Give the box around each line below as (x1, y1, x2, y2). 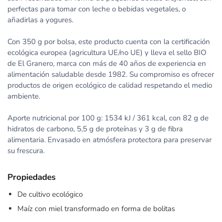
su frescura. (7, 146, 45, 156)
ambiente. (7, 91, 40, 101)
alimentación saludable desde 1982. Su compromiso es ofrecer (7, 69, 214, 79)
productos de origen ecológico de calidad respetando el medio (7, 80, 212, 90)
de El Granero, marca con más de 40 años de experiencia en (7, 58, 206, 68)
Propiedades (7, 171, 55, 183)
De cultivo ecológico (17, 189, 83, 199)
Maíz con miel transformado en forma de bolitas (17, 204, 175, 214)
